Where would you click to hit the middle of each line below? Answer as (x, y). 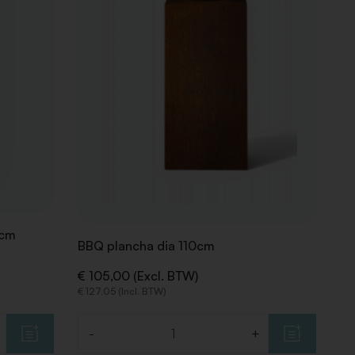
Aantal (97, 341)
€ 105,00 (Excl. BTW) (138, 276)
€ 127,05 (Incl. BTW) (122, 292)
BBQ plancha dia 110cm (147, 246)
